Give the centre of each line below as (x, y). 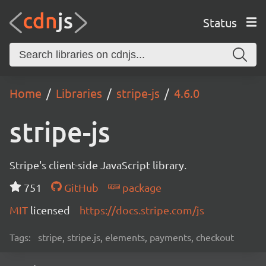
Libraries (79, 93)
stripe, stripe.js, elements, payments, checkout (136, 237)
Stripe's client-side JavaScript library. (98, 165)
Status (220, 22)
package (140, 187)
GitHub (80, 187)
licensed (50, 210)
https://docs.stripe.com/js (142, 210)
